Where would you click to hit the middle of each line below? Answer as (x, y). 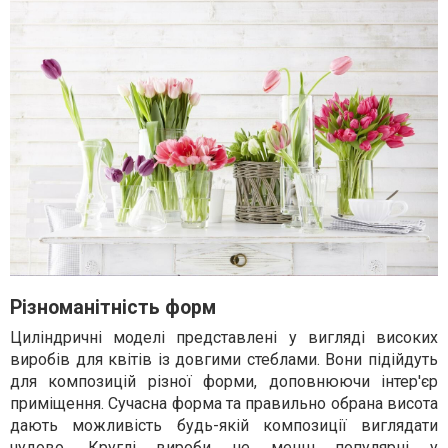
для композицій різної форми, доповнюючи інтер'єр (224, 382)
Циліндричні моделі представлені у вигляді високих (224, 338)
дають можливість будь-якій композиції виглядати (224, 426)
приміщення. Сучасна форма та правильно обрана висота (224, 404)
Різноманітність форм (113, 308)
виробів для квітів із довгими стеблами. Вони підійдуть (224, 360)
